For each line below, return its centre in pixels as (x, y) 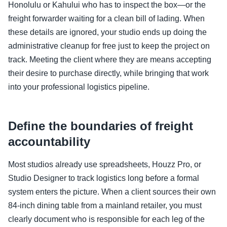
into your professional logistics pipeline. (79, 87)
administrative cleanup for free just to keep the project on (109, 46)
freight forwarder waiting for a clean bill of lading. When (106, 18)
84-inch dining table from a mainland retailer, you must (105, 205)
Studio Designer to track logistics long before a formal (104, 178)
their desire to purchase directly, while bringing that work (108, 73)
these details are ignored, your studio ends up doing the (107, 32)
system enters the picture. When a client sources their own (112, 192)
